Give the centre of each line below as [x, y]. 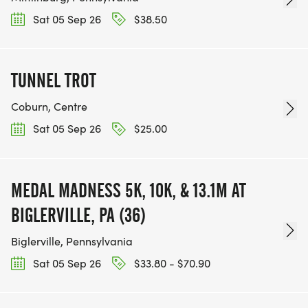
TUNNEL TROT [54, 81]
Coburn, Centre [49, 107]
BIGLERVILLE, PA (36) [78, 215]
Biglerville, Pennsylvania [72, 241]
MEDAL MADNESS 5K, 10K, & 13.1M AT [129, 190]
